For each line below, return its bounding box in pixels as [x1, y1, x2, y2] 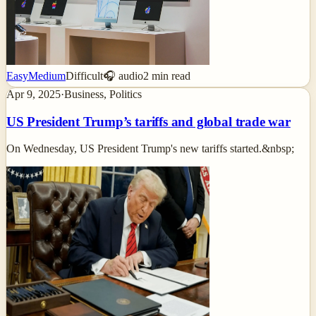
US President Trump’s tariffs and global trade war [6, 114, 291, 129]
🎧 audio [103, 70, 143, 82]
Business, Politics [64, 88, 142, 100]
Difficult [66, 70, 103, 82]
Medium [28, 70, 66, 82]
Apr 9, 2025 [6, 88, 61, 100]
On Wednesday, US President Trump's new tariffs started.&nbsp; [6, 142, 294, 155]
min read [149, 70, 190, 82]
